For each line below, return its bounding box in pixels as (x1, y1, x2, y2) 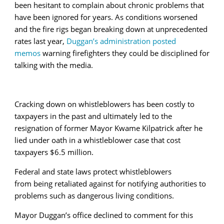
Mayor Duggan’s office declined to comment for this (14, 209, 193, 220)
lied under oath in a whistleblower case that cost (14, 134, 180, 145)
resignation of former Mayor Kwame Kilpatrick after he (14, 122, 202, 133)
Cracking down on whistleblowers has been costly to (14, 98, 194, 109)
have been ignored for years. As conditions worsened (14, 11, 197, 22)
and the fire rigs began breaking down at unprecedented (14, 23, 207, 34)
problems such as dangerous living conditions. (14, 190, 174, 200)
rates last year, (14, 35, 66, 46)
